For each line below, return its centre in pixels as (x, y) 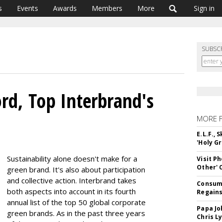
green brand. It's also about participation (76, 169)
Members (107, 8)
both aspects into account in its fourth (71, 191)
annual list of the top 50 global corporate (76, 202)
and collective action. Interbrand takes (72, 180)
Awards (65, 8)
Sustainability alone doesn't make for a (72, 159)
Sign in (204, 8)
